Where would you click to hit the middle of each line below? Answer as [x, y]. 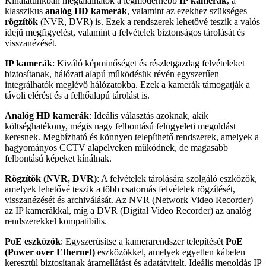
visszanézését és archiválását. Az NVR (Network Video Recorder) [129, 199]
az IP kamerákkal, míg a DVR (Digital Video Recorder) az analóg [128, 210]
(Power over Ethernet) [50, 252]
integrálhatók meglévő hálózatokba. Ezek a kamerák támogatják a [127, 84]
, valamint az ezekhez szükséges [187, 11]
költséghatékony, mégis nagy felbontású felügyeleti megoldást [120, 126]
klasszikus [25, 11]
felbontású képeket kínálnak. [58, 158]
